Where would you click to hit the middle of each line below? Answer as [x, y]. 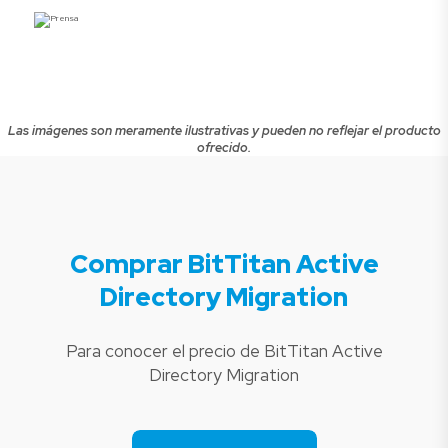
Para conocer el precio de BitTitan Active [224, 351]
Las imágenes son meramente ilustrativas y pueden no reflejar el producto [224, 130]
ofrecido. [224, 147]
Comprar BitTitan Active [224, 263]
